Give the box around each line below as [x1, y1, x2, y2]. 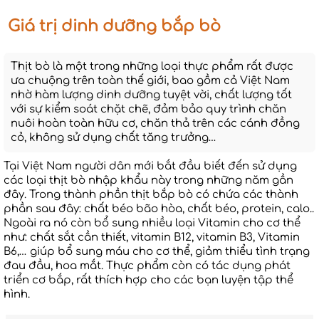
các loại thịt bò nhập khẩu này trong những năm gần [4, 174, 293, 187]
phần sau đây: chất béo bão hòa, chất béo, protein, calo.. [4, 203, 314, 216]
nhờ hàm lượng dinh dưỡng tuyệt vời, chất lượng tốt [11, 89, 292, 102]
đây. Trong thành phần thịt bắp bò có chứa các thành [4, 189, 298, 202]
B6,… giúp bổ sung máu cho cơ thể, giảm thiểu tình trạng [4, 246, 310, 258]
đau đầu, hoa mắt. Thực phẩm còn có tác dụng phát [4, 260, 291, 273]
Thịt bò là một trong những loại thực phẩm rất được [11, 61, 293, 73]
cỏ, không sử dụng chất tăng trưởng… [11, 132, 216, 145]
